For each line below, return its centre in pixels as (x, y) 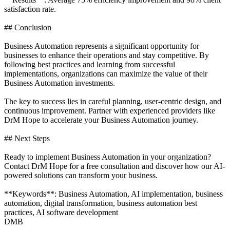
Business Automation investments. (60, 83)
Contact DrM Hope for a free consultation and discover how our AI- (114, 166)
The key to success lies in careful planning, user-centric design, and (113, 101)
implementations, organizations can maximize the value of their (106, 73)
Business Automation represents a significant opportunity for (102, 46)
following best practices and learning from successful (90, 64)
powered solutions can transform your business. (81, 175)
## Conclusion (28, 27)
